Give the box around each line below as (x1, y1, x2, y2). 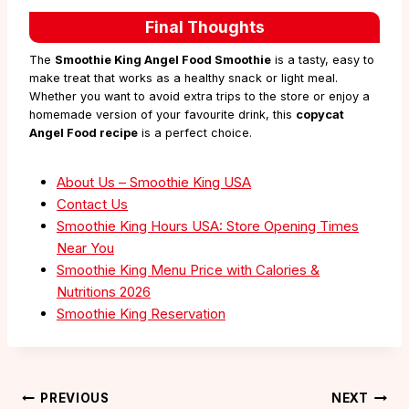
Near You (57, 238, 114, 257)
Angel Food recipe (29, 125, 138, 140)
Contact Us (57, 194, 128, 213)
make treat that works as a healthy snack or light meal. (29, 70, 338, 85)
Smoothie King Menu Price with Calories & (57, 260, 320, 278)
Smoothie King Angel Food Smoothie (55, 52, 271, 67)
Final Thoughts (144, 16, 265, 37)
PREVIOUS (40, 391, 110, 406)
